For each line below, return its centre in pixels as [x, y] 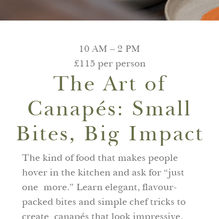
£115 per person [109, 63]
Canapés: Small [109, 108]
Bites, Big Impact [109, 133]
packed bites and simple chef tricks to [104, 201]
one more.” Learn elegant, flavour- [99, 187]
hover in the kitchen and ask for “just [103, 172]
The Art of [109, 83]
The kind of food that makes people [100, 157]
